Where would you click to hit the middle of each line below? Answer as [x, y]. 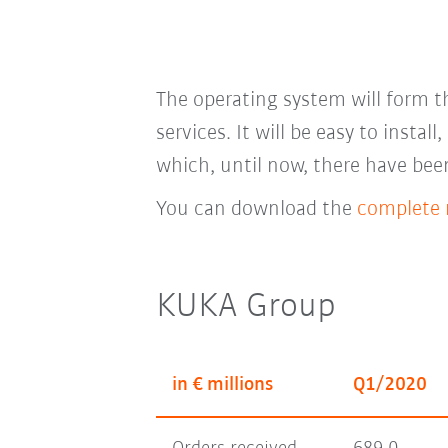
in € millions [222, 385]
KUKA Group [245, 307]
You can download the [256, 210]
